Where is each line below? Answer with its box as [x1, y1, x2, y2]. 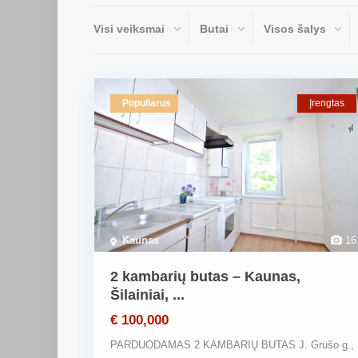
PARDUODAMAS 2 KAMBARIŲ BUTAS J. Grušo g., [110, 339, 354, 352]
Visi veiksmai [93, 22, 165, 35]
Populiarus [122, 97, 171, 109]
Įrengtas [309, 97, 344, 109]
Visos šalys [264, 22, 326, 35]
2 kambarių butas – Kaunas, [110, 268, 300, 285]
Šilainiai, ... [110, 287, 185, 304]
